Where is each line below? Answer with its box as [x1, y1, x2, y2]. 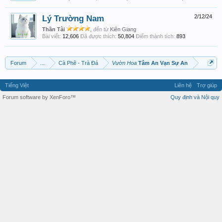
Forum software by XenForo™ [2, 94, 76, 100]
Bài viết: [42, 33, 61, 39]
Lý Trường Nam [42, 13, 104, 23]
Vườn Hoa [112, 60, 137, 66]
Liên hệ [174, 82, 192, 88]
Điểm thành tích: [136, 33, 175, 39]
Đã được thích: [80, 33, 116, 39]
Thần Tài [42, 26, 66, 32]
